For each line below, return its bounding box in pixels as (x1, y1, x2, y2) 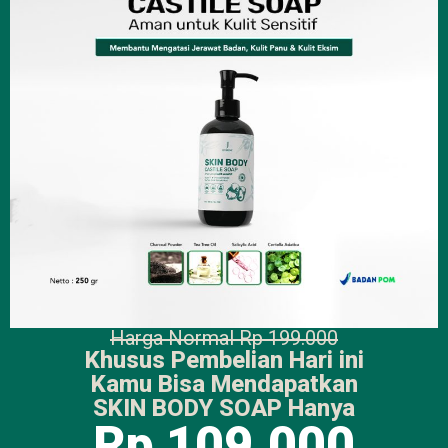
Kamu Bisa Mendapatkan (90, 369, 358, 398)
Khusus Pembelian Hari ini (84, 345, 364, 374)
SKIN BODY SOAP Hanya (93, 393, 355, 422)
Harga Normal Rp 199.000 (110, 325, 338, 350)
